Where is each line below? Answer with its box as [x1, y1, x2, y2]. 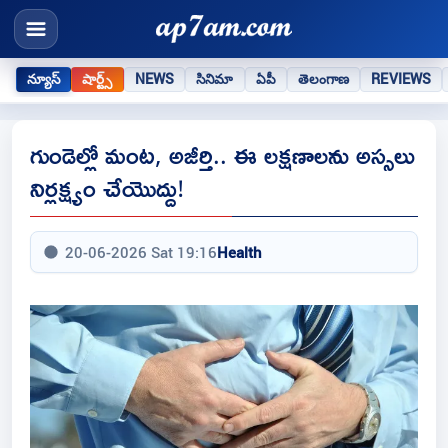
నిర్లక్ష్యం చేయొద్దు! [30, 164, 184, 212]
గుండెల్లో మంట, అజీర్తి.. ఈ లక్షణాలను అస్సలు [30, 131, 415, 179]
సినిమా [196, 69, 234, 88]
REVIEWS [371, 69, 432, 88]
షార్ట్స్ [82, 69, 113, 88]
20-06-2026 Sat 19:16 [65, 242, 217, 263]
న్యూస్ [27, 69, 61, 88]
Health [217, 242, 262, 263]
